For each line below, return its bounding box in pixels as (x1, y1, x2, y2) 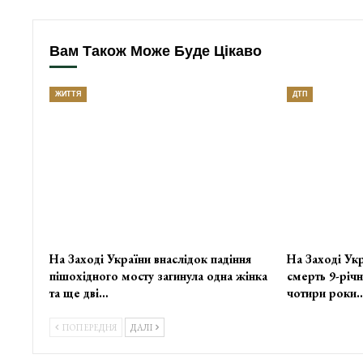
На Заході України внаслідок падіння (49, 251, 251, 267)
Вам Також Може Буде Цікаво (49, 42, 262, 59)
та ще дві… (49, 285, 109, 301)
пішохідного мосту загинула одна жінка (49, 268, 267, 284)
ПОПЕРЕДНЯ (59, 322, 117, 334)
